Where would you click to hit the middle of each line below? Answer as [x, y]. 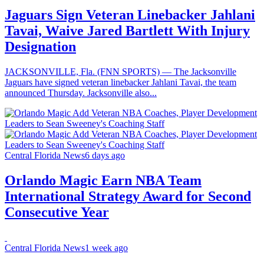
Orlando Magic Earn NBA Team [103, 180]
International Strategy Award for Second [128, 196]
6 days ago [105, 155]
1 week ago [106, 247]
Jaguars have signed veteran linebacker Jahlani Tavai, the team [121, 82]
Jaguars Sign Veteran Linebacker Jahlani [130, 15]
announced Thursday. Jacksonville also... [81, 93]
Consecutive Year [57, 212]
